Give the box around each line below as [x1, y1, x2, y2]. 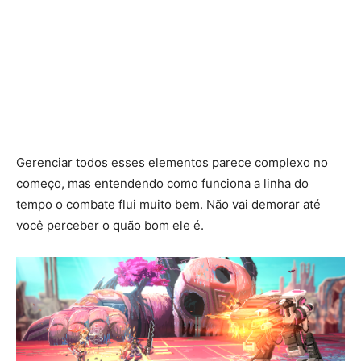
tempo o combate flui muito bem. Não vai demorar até [16, 196, 321, 212]
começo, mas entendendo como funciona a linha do [16, 175, 309, 191]
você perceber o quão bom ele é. [16, 217, 204, 233]
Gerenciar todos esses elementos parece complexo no [16, 154, 328, 170]
